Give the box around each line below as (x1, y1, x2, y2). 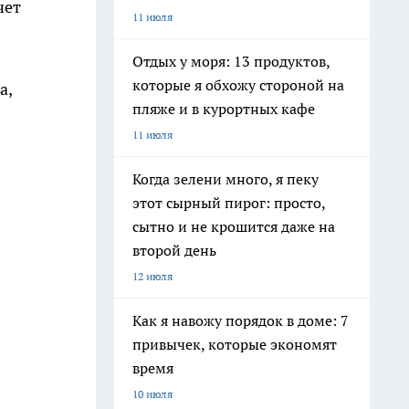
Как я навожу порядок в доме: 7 (132, 311, 349, 330)
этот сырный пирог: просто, (132, 194, 326, 212)
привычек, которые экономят (132, 335, 337, 353)
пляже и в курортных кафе (132, 100, 315, 118)
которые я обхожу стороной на (132, 76, 344, 94)
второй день (132, 241, 216, 259)
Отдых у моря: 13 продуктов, (132, 52, 330, 70)
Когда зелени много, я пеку (132, 170, 319, 188)
